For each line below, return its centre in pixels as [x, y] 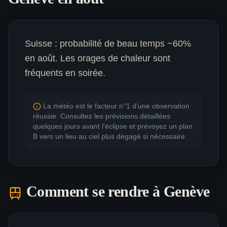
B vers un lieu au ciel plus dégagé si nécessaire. [110, 137]
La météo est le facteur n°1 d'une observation [116, 106]
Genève [187, 192]
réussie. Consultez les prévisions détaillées [102, 116]
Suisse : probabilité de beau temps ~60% [108, 44]
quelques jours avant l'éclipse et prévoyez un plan [113, 126]
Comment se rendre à [95, 192]
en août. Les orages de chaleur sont [98, 59]
